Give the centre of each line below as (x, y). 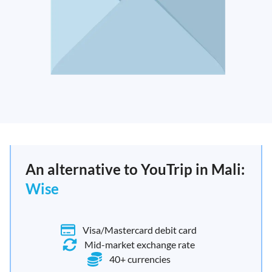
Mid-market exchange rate (140, 244)
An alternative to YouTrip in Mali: (135, 169)
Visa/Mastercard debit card (140, 230)
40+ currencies (140, 259)
